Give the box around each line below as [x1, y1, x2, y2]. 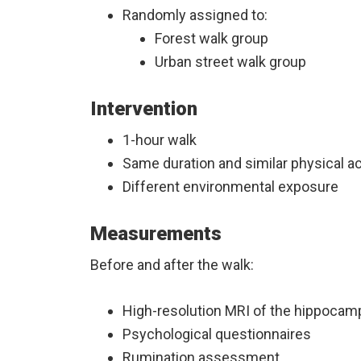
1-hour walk [122, 131, 197, 149]
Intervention [90, 98, 197, 121]
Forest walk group [155, 30, 268, 48]
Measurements [90, 222, 222, 246]
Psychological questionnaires [122, 326, 311, 343]
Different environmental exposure [122, 178, 338, 196]
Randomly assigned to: [122, 6, 268, 24]
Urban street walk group [155, 53, 306, 71]
